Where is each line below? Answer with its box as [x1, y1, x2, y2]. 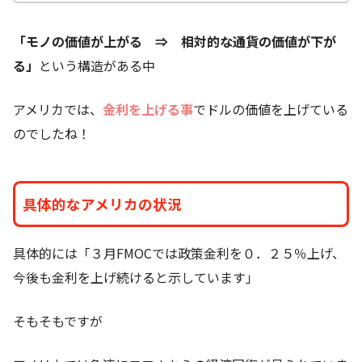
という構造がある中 [39, 56, 155, 76]
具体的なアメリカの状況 [22, 194, 182, 215]
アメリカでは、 [13, 99, 103, 120]
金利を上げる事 [103, 99, 193, 120]
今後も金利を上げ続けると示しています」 [13, 267, 259, 288]
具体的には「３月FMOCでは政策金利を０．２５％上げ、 [13, 243, 345, 263]
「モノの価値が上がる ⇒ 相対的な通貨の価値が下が [13, 32, 336, 52]
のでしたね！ [13, 124, 90, 144]
